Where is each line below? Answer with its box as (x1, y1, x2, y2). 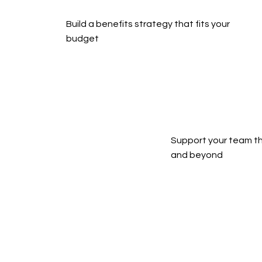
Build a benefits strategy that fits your (66, 19, 230, 29)
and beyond (171, 150, 223, 160)
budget (66, 34, 99, 44)
